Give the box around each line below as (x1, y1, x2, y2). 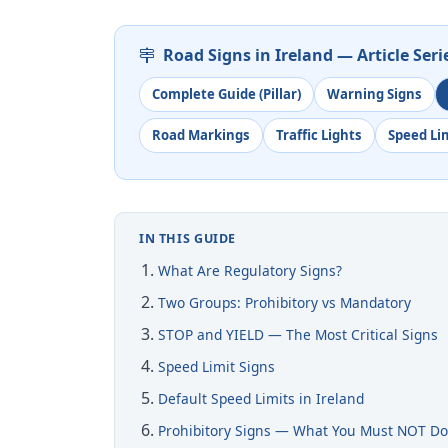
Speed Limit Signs (158, 356, 276, 376)
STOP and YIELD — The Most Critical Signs (158, 324, 439, 344)
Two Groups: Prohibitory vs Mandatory (158, 292, 412, 312)
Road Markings (152, 125, 250, 144)
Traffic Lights (276, 125, 362, 144)
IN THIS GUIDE (139, 230, 237, 248)
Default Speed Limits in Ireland (158, 388, 365, 408)
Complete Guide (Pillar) (152, 84, 301, 103)
